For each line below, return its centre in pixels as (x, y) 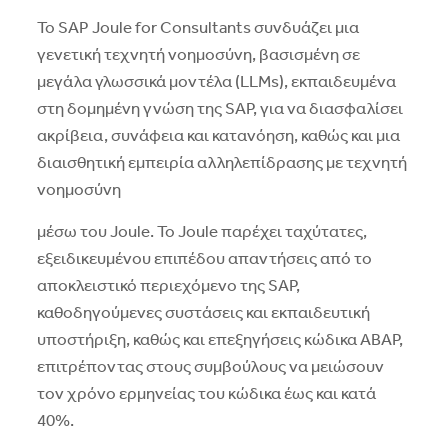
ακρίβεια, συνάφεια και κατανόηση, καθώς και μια (218, 136)
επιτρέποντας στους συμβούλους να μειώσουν (210, 367)
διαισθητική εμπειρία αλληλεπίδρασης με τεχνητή (221, 163)
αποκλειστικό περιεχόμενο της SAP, (168, 286)
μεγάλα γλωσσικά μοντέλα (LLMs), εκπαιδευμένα (216, 82)
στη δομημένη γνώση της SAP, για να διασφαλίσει (219, 109)
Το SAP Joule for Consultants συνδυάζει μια (197, 28)
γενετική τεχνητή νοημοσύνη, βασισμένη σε (198, 55)
